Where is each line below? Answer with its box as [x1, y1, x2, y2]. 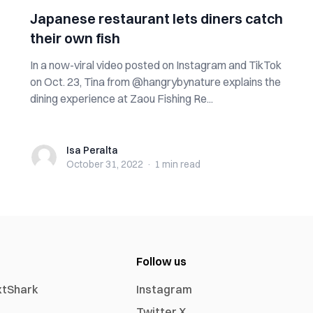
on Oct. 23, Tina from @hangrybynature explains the [29, 75, 281, 89]
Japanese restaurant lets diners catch [29, 10, 283, 27]
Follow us [136, 254, 187, 268]
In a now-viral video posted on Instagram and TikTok [29, 58, 282, 72]
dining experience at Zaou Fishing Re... [29, 92, 213, 105]
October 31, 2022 [66, 158, 143, 170]
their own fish [29, 29, 120, 47]
